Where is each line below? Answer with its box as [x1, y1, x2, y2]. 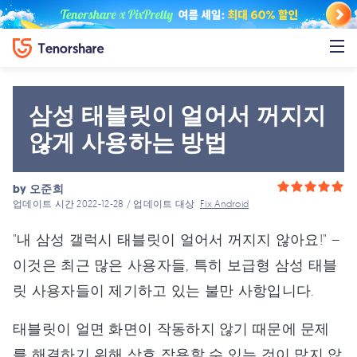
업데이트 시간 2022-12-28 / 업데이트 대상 [13, 198, 201, 210]
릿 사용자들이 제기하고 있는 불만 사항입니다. [13, 281, 315, 299]
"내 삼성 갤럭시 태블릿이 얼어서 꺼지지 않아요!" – [13, 230, 339, 248]
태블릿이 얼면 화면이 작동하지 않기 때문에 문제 [13, 320, 330, 337]
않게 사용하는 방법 [29, 127, 227, 158]
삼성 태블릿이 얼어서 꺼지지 [29, 100, 327, 131]
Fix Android [200, 198, 249, 210]
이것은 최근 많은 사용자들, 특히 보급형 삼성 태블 [13, 256, 338, 273]
